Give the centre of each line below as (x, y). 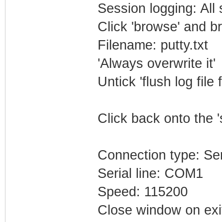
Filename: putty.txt (153, 45)
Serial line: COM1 (150, 173)
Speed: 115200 (142, 192)
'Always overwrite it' (156, 63)
